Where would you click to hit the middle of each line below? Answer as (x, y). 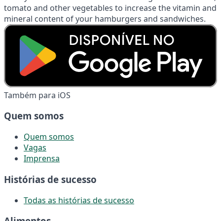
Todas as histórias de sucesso (79, 200)
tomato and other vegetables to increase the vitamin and (110, 8)
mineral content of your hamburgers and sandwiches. (105, 18)
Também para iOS (37, 95)
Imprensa (42, 159)
